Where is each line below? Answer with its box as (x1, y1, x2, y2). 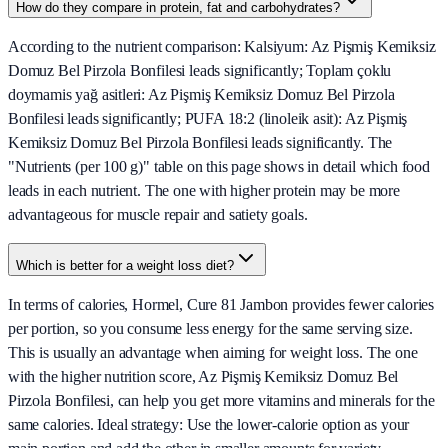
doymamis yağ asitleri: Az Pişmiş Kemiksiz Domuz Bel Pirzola (8, 86, 395, 104)
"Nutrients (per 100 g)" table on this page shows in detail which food (8, 158, 430, 176)
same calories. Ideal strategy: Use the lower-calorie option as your (8, 416, 410, 434)
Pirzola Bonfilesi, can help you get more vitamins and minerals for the (8, 392, 435, 410)
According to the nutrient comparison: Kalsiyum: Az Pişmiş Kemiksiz (8, 38, 436, 56)
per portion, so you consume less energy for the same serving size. (8, 320, 413, 338)
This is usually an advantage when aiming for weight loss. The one (8, 344, 418, 362)
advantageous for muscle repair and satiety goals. (8, 206, 308, 224)
